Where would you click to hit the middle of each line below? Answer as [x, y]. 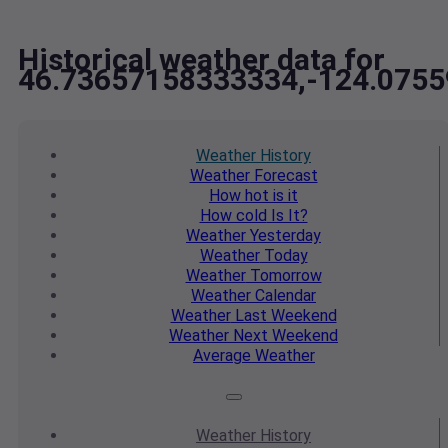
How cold [233, 216]
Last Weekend [283, 316]
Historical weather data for [201, 60]
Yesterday [283, 236]
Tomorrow [283, 276]
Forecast [283, 176]
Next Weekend [283, 336]
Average [222, 356]
